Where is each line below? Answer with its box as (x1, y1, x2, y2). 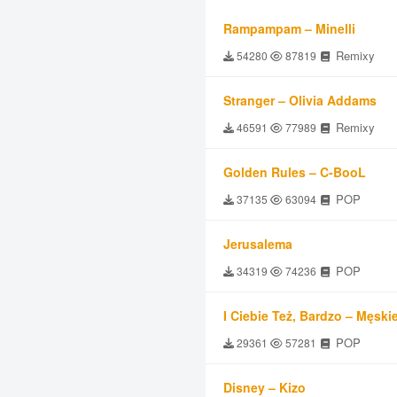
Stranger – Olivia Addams (223, 91, 377, 109)
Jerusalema (223, 235, 292, 253)
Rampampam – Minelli (223, 19, 355, 37)
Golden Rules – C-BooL (223, 163, 366, 181)
